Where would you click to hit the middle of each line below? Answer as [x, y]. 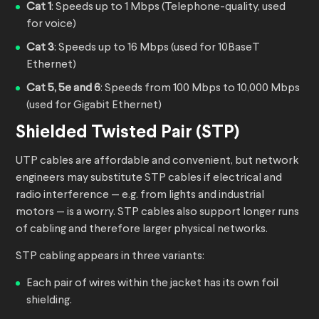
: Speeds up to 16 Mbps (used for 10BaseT [157, 48]
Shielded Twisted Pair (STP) [127, 133]
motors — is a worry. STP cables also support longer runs [157, 213]
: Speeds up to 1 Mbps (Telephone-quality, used [168, 7]
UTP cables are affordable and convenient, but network [157, 161]
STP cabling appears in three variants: [110, 257]
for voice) [51, 25]
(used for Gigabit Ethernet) [94, 106]
